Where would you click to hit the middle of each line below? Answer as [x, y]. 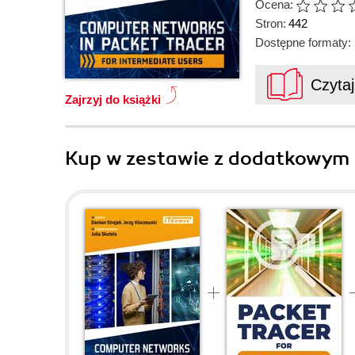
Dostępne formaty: [303, 42]
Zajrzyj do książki [113, 99]
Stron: [271, 23]
